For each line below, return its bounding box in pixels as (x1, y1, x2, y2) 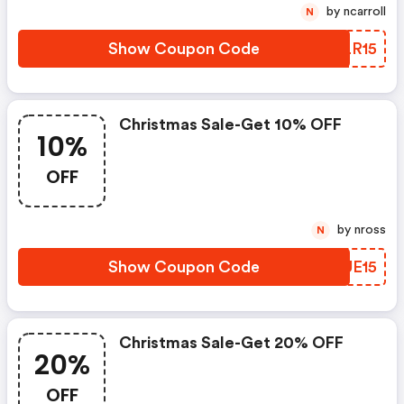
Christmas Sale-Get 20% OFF (119, 335, 344, 351)
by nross (354, 224, 386, 236)
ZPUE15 (321, 259, 377, 275)
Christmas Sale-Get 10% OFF (119, 116, 342, 133)
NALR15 (317, 41, 377, 57)
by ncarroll (344, 5, 386, 18)
